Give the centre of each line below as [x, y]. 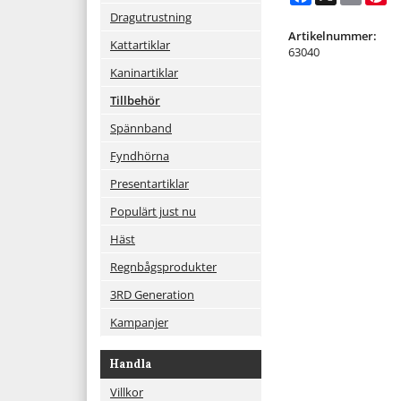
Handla [131, 363]
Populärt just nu [153, 211]
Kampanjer [139, 322]
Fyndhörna [140, 155]
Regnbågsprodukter [163, 266]
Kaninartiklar [144, 72]
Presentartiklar [149, 183]
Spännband [141, 128]
